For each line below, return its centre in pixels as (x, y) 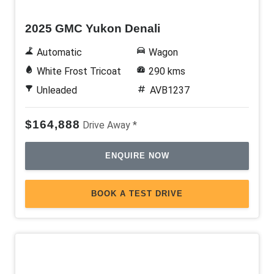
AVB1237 (169, 90)
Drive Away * (110, 125)
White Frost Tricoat (79, 71)
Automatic (59, 52)
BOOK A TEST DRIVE (137, 193)
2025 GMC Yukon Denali (93, 28)
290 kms (167, 71)
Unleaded (57, 90)
